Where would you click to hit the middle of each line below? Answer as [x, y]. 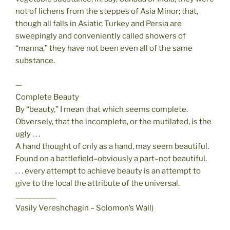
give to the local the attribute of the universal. [98, 183]
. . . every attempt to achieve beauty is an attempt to [108, 171]
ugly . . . [28, 134]
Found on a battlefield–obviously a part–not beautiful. [111, 158]
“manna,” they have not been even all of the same [104, 49]
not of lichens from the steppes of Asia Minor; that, [107, 12]
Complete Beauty [47, 97]
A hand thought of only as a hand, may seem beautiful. [112, 146]
